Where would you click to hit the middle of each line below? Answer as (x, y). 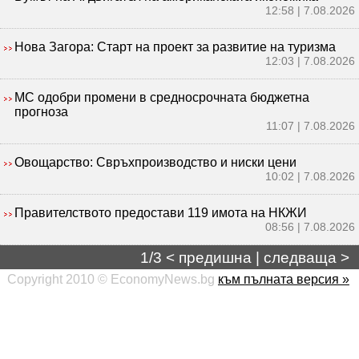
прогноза (41, 111)
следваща (300, 257)
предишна (215, 257)
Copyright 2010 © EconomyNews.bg (112, 279)
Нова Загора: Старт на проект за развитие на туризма (175, 46)
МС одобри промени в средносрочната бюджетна (162, 97)
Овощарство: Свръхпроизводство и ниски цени (155, 162)
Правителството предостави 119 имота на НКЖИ (161, 212)
